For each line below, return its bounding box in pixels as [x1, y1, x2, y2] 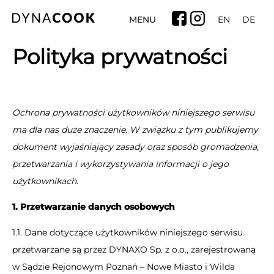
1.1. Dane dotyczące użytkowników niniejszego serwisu [12, 227, 243, 238]
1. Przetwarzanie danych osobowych [12, 201, 175, 212]
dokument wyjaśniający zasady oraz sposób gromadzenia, [12, 141, 259, 152]
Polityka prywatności [12, 44, 228, 70]
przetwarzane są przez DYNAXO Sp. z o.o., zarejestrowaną [12, 244, 256, 255]
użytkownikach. [12, 176, 78, 187]
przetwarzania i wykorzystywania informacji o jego [12, 158, 229, 169]
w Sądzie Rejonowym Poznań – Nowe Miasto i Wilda [12, 261, 235, 272]
